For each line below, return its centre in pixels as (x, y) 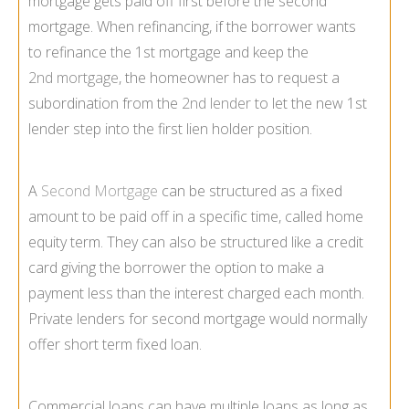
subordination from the (105, 103)
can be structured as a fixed (250, 190)
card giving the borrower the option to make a (176, 267)
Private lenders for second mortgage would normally (198, 318)
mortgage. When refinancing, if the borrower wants (192, 26)
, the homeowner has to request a (229, 77)
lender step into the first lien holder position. (170, 128)
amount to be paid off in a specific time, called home (196, 216)
